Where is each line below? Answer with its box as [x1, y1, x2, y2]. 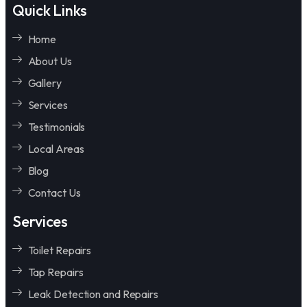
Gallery [27, 75, 62, 90]
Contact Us [27, 185, 81, 199]
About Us [27, 53, 72, 68]
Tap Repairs [27, 265, 84, 279]
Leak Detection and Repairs [27, 286, 158, 301]
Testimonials [27, 119, 86, 134]
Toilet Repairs [27, 243, 92, 257]
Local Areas [27, 141, 84, 156]
